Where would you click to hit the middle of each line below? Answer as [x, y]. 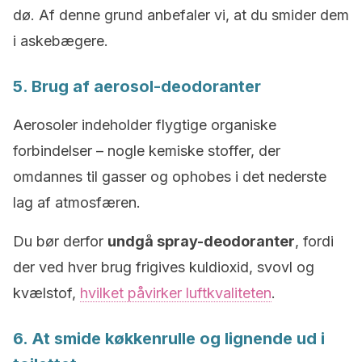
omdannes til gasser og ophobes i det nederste [170, 177]
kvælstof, [46, 293]
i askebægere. [61, 41]
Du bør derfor [60, 241]
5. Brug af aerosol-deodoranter [137, 86]
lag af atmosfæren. [77, 202]
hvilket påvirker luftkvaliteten [176, 293]
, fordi [314, 241]
